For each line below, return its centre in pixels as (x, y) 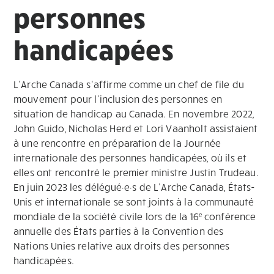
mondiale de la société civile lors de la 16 (106, 216)
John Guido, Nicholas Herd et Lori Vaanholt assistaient (136, 128)
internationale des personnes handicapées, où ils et (130, 157)
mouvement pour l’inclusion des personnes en (118, 99)
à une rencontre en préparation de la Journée (117, 143)
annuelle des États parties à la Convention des (119, 231)
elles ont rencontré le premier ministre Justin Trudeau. (136, 172)
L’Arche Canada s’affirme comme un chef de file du (129, 84)
